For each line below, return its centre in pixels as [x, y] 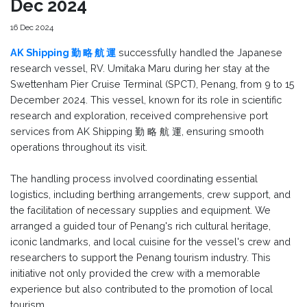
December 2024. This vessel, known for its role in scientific [146, 99]
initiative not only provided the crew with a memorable [135, 273]
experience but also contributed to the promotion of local [142, 288]
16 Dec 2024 [32, 27]
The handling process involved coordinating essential [134, 178]
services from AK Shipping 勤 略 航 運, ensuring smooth [137, 131]
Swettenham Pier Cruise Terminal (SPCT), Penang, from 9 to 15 [152, 84]
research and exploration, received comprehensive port [139, 115]
